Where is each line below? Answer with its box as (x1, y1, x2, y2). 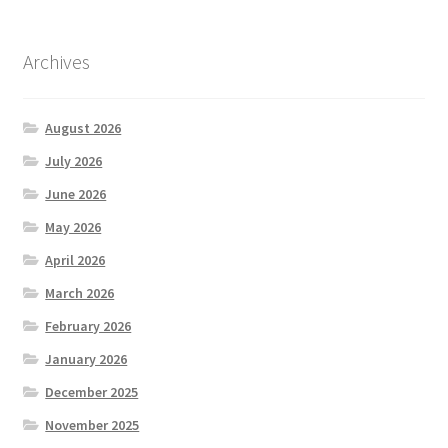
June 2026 (45, 185, 107, 203)
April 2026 (45, 251, 106, 269)
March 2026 (45, 284, 115, 302)
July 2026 (45, 152, 103, 170)
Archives (22, 49, 90, 75)
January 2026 (45, 350, 128, 368)
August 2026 (45, 119, 122, 137)
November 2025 (45, 416, 140, 434)
